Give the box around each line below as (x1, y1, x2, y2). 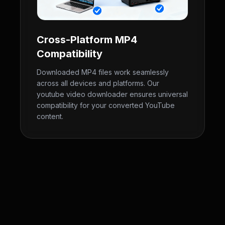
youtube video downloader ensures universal (37, 90, 188, 98)
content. (37, 112, 63, 121)
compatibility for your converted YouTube (37, 101, 175, 109)
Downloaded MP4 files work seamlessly (37, 68, 169, 76)
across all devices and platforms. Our (37, 79, 159, 87)
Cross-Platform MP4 (37, 34, 137, 46)
